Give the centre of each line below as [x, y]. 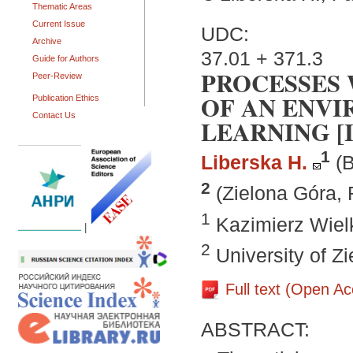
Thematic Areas [62, 6]
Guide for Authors [66, 58]
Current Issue [59, 24]
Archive [47, 41]
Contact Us [54, 115]
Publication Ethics [66, 98]
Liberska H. [254, 163]
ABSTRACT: [258, 330]
